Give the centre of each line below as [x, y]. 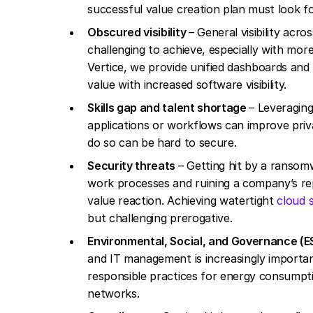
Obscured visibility [138, 32]
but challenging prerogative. [161, 218]
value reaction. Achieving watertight [182, 201]
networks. [115, 293]
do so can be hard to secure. [163, 143]
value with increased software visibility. [190, 85]
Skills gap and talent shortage [168, 108]
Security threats [133, 166]
